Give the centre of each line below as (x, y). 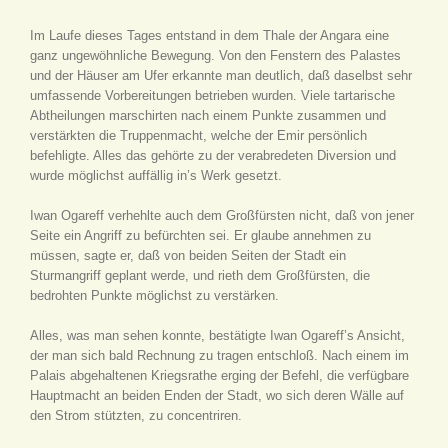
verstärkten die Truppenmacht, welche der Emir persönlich (198, 135)
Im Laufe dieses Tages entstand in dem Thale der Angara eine (209, 35)
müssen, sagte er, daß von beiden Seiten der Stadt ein (188, 255)
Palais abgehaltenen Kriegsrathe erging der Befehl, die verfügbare (219, 375)
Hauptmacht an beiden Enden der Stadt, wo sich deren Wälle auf (217, 395)
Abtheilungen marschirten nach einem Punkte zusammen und (208, 115)
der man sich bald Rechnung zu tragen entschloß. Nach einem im (219, 355)
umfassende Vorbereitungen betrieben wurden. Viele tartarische (212, 95)
